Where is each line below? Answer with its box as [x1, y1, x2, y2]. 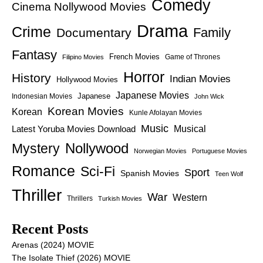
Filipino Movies [62, 53, 104, 61]
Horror [123, 69, 164, 86]
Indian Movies [170, 73, 231, 85]
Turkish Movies [98, 195, 142, 203]
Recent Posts [12, 221, 88, 237]
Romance [12, 163, 75, 180]
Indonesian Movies [12, 92, 72, 101]
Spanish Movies [120, 168, 179, 178]
